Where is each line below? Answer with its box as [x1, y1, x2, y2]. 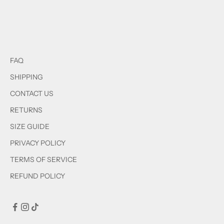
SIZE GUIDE [10, 121, 49, 131]
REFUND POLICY [10, 171, 65, 180]
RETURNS [10, 105, 42, 114]
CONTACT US [10, 88, 53, 98]
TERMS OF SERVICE [10, 154, 77, 164]
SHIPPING [10, 72, 43, 81]
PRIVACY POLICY [10, 138, 65, 147]
